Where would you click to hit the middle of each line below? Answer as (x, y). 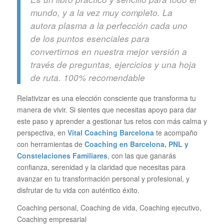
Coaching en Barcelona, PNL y (136, 144)
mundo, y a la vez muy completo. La (101, 12)
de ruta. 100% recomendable (87, 77)
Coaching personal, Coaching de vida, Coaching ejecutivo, (109, 207)
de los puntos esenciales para (90, 38)
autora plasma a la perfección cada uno (109, 25)
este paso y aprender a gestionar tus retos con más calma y (112, 121)
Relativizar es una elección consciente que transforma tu (106, 98)
